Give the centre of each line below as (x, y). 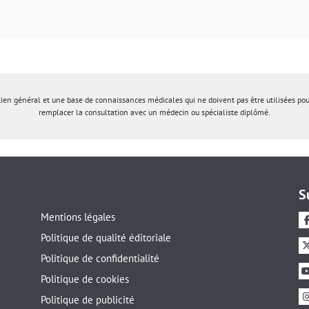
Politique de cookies (84, 279)
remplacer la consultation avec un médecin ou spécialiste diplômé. (154, 112)
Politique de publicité (87, 299)
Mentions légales (78, 217)
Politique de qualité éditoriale (106, 237)
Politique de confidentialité (100, 258)
